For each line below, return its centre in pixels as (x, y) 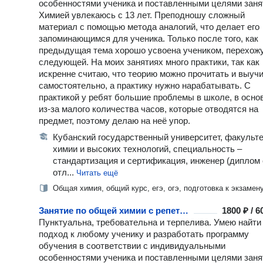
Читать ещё (97, 173)
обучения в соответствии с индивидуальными (132, 246)
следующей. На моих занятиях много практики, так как (149, 62)
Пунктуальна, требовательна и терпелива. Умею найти (150, 222)
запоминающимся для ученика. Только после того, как (149, 38)
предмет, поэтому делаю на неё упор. (114, 121)
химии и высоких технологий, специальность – (147, 149)
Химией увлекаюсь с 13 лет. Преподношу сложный (142, 15)
